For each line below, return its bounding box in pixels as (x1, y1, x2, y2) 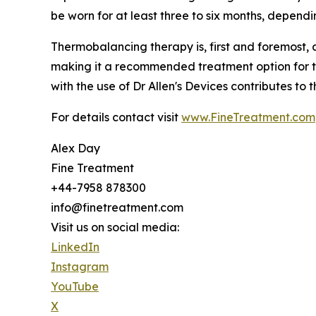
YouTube (51, 279, 99, 294)
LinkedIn (51, 240, 99, 255)
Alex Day (51, 141, 100, 156)
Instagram (51, 260, 109, 274)
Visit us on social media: (51, 220, 179, 235)
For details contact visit (51, 110, 181, 125)
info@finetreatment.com (51, 200, 183, 215)
